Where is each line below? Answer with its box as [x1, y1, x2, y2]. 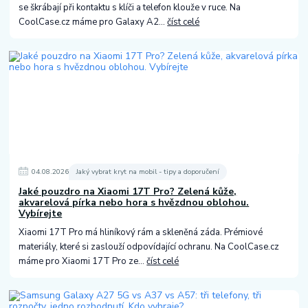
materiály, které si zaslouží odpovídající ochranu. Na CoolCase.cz [19, 240, 280, 253]
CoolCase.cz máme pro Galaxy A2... [19, 15, 168, 28]
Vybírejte [19, 206, 63, 220]
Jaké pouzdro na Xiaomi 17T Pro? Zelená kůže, [19, 184, 237, 198]
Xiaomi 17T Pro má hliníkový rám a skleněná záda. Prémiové [19, 225, 263, 239]
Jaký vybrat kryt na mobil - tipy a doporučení [76, 166, 220, 177]
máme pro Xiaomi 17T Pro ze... [19, 254, 147, 267]
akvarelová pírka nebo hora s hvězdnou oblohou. [19, 195, 250, 209]
